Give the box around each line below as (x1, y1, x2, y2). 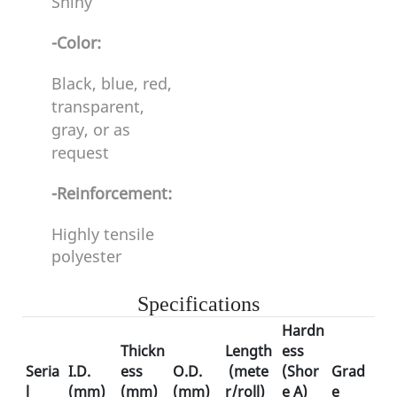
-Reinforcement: (51, 182, 172, 204)
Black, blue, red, (51, 72, 172, 94)
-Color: (51, 31, 101, 53)
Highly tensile (51, 222, 154, 245)
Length (225, 340, 272, 361)
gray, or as (51, 118, 130, 140)
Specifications (137, 292, 260, 315)
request (51, 141, 109, 163)
